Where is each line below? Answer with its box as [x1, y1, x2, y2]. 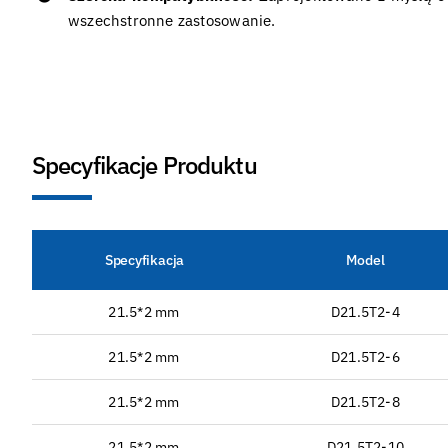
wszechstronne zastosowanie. [67, 10, 276, 30]
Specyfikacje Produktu [31, 148, 257, 181]
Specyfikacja [104, 250, 185, 269]
